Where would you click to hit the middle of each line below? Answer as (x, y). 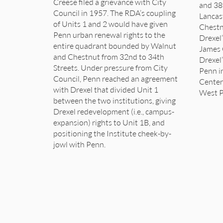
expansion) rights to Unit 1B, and (109, 122)
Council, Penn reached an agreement (115, 79)
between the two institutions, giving (114, 101)
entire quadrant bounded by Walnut (115, 46)
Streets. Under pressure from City (111, 68)
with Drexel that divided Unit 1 (106, 90)
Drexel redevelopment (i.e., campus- (114, 111)
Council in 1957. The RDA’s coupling (114, 13)
